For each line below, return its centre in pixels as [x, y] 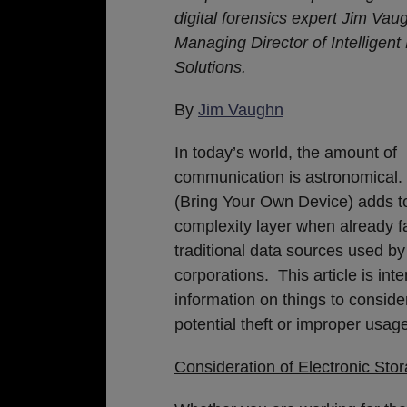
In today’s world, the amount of [286, 153]
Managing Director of [253, 43]
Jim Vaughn [241, 110]
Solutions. [210, 67]
